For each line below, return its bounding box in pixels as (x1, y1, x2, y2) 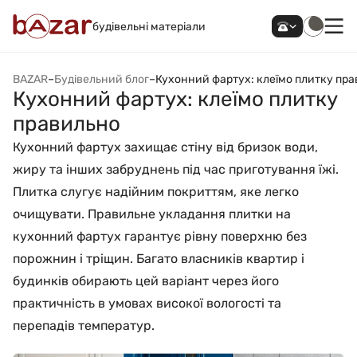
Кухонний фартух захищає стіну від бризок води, (13, 139, 318, 155)
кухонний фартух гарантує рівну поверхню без (13, 229, 307, 244)
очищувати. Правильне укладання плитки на (13, 206, 291, 222)
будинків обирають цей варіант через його (13, 273, 279, 288)
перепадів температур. (13, 318, 155, 333)
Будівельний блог (54, 73, 149, 86)
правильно (13, 112, 120, 136)
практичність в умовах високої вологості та (13, 296, 281, 311)
